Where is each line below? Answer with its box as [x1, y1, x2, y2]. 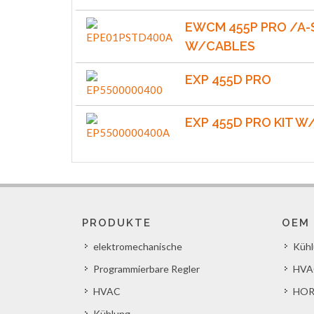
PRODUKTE [82, 217, 151, 229]
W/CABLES [185, 39, 256, 53]
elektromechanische [93, 240, 182, 252]
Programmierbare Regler [93, 263, 200, 275]
